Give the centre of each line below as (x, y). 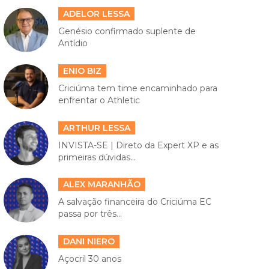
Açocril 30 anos (89, 258)
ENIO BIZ (82, 71)
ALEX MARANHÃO (101, 185)
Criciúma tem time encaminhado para (138, 89)
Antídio (73, 44)
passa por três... (90, 214)
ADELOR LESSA (96, 14)
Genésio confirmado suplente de (127, 32)
